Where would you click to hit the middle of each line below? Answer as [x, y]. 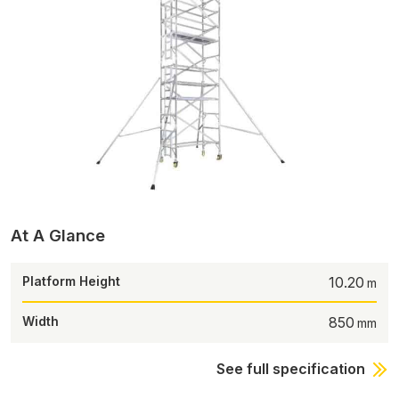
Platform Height [71, 281]
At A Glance [57, 235]
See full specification [291, 369]
